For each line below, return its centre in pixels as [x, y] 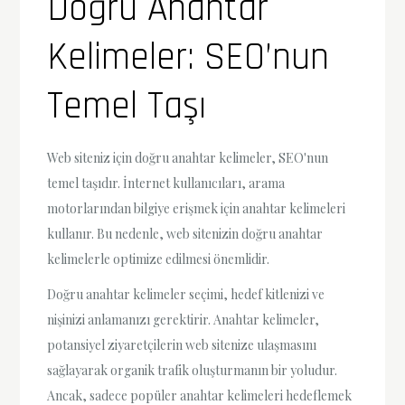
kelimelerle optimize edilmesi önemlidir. [159, 259]
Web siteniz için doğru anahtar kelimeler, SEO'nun [188, 158]
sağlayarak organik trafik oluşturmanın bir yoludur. [193, 371]
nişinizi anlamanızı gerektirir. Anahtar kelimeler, [184, 320]
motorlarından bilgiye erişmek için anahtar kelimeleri [197, 209]
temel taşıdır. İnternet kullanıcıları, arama [166, 184]
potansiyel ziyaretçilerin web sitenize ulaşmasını [182, 345]
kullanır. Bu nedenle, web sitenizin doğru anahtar [185, 234]
